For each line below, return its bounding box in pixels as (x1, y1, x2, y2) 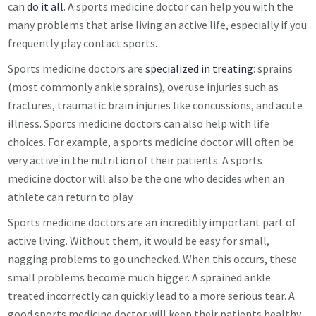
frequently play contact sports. (8, 36, 158, 50)
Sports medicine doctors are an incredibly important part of (8, 215, 297, 229)
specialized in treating (145, 61, 254, 75)
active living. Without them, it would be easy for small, (8, 233, 270, 248)
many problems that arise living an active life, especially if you (8, 18, 308, 32)
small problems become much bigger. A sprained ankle (8, 270, 272, 284)
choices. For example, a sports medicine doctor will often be (8, 135, 295, 149)
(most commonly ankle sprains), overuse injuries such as (8, 80, 279, 94)
